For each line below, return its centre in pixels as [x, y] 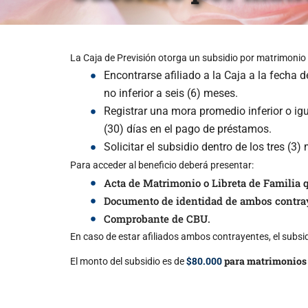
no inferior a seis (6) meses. [170, 93]
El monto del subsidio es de [128, 261]
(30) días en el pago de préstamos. [187, 129]
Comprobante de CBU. [157, 218]
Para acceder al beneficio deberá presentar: [162, 165]
